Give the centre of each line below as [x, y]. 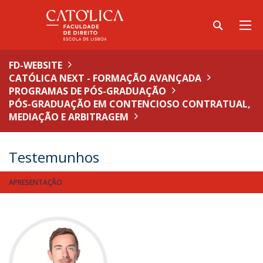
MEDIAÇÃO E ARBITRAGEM [69, 117]
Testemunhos [54, 157]
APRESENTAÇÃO [36, 182]
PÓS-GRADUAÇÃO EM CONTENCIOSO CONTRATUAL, [130, 104]
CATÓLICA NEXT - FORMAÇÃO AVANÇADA [105, 78]
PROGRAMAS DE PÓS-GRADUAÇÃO [87, 91]
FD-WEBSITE [36, 65]
